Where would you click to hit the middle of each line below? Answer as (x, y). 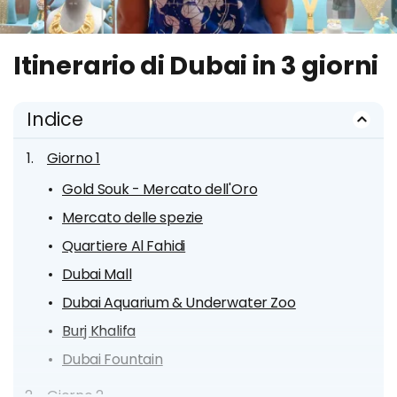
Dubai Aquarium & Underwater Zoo (179, 303)
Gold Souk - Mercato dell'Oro (160, 189)
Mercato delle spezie (132, 218)
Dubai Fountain (113, 359)
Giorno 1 (74, 158)
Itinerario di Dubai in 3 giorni (196, 66)
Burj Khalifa (99, 331)
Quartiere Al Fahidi (124, 246)
